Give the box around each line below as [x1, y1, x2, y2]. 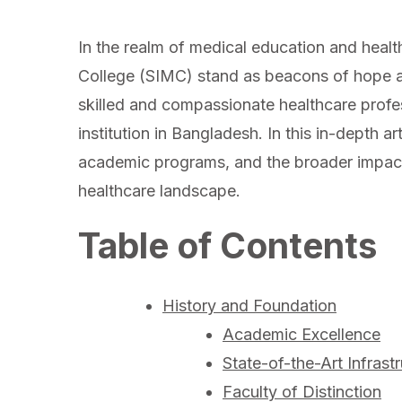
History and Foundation [162, 295, 336, 315]
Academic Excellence [223, 324, 380, 344]
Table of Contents [78, 224, 377, 267]
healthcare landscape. [78, 181, 240, 200]
